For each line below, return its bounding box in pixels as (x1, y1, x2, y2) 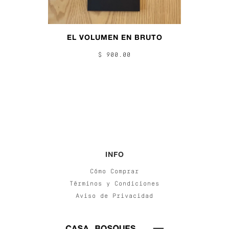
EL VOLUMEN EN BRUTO (66, 33, 163, 42)
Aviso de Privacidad (76, 193, 153, 200)
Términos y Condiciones (70, 181, 159, 188)
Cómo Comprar (90, 169, 139, 175)
